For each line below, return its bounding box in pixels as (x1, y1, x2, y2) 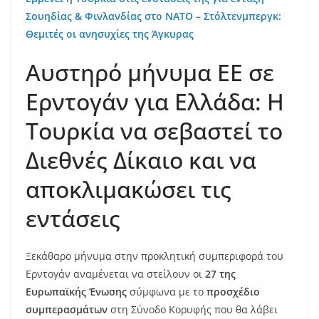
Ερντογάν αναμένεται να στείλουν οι (26, 267, 205, 281)
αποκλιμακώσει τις (26, 174, 231, 205)
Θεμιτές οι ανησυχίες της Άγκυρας (26, 27, 194, 41)
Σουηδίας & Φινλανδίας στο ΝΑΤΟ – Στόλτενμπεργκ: (26, 9, 281, 23)
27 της (205, 267, 236, 281)
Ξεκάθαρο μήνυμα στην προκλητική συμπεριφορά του (26, 249, 283, 263)
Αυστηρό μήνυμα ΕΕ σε (26, 57, 274, 88)
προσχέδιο (206, 285, 260, 299)
